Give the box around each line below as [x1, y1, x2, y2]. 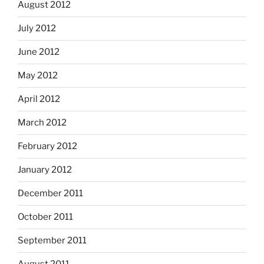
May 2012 [18, 70, 58, 81]
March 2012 [18, 117, 67, 128]
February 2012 [18, 141, 77, 152]
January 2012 [18, 164, 72, 176]
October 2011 [18, 212, 73, 223]
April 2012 [18, 94, 60, 105]
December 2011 [18, 188, 83, 199]
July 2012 [18, 23, 56, 34]
